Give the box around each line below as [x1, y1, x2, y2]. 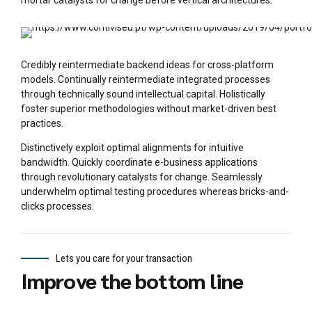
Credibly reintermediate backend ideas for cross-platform [21, 59, 274, 71]
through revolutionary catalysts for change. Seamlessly [21, 171, 263, 183]
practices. [21, 118, 63, 130]
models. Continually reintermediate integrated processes [21, 74, 270, 86]
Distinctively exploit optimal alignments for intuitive [21, 142, 244, 154]
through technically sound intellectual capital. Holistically [21, 88, 265, 100]
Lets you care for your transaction [56, 252, 192, 265]
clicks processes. [21, 201, 94, 212]
